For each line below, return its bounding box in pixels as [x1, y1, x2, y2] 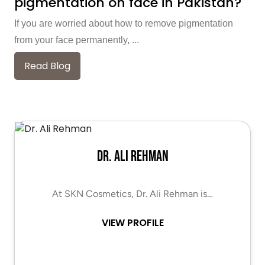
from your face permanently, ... [14, 35, 139, 45]
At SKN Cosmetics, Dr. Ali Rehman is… [52, 188, 213, 199]
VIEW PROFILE [101, 215, 164, 230]
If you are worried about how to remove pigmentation [14, 18, 233, 28]
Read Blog [24, 59, 70, 73]
